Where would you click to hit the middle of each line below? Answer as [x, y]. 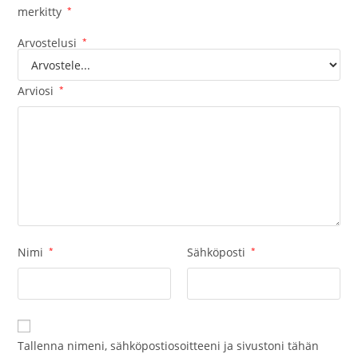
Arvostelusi [49, 43]
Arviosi [38, 91]
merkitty [42, 12]
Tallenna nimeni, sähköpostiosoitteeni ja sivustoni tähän [169, 346]
